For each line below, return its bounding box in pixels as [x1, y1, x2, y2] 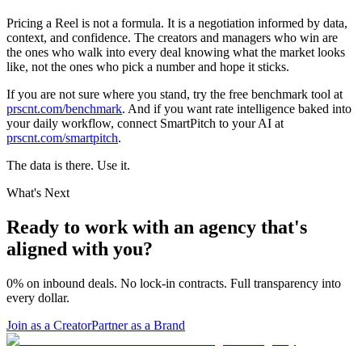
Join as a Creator [6, 318, 91, 332]
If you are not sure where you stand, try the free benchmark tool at [6, 87, 343, 102]
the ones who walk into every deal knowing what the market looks [6, 45, 345, 60]
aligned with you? [6, 238, 153, 260]
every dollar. [6, 290, 69, 305]
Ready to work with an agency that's [6, 217, 307, 238]
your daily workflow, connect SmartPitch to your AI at [6, 116, 284, 131]
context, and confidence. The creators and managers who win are [6, 31, 338, 45]
